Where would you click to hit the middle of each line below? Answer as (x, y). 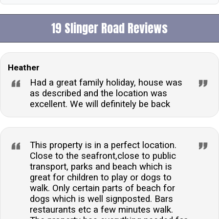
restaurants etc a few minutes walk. (101, 209)
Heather (24, 67)
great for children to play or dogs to (101, 177)
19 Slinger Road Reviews (109, 28)
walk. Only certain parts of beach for (102, 188)
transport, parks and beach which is (101, 166)
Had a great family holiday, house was (106, 82)
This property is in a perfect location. (103, 145)
